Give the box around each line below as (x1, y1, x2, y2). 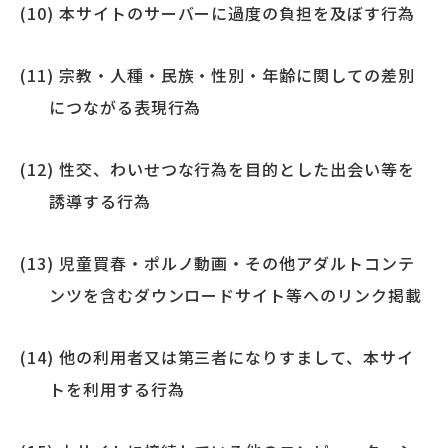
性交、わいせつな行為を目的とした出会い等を (58, 156, 415, 181)
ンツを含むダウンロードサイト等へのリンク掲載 (48, 282, 422, 307)
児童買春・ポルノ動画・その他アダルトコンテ (58, 250, 415, 275)
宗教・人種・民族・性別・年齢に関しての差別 (58, 62, 415, 87)
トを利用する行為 (48, 376, 185, 401)
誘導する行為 (48, 188, 151, 213)
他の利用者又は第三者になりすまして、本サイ (58, 344, 414, 369)
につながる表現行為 (48, 94, 202, 119)
